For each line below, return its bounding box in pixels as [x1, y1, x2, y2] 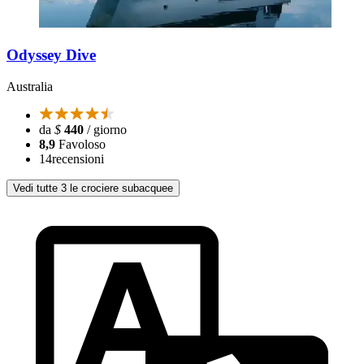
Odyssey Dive [6, 46, 96, 64]
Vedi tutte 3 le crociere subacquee [13, 181, 173, 194]
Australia [6, 79, 53, 93]
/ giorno [84, 122, 127, 136]
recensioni [52, 151, 104, 166]
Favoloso [58, 136, 106, 151]
